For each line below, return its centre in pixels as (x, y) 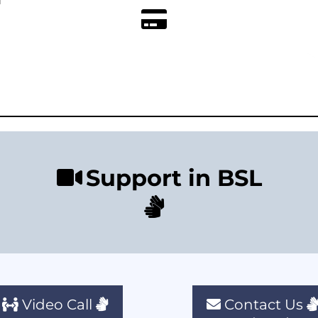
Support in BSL (174, 178)
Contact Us (263, 305)
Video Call (57, 305)
